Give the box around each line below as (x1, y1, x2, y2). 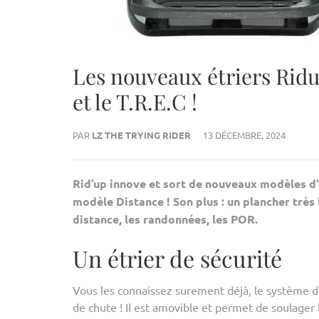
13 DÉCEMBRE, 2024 (203, 129, 286, 141)
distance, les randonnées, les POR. (73, 211, 258, 226)
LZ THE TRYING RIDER (92, 129, 191, 141)
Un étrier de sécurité (73, 243, 282, 273)
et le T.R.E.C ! (73, 88, 197, 116)
